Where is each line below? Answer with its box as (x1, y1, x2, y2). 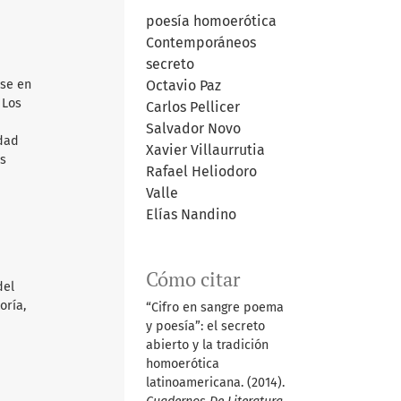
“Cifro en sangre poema (145, 299, 284, 315)
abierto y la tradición (145, 337, 269, 353)
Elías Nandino (145, 205, 236, 223)
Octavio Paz (145, 76, 221, 94)
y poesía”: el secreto (145, 318, 265, 334)
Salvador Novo (145, 119, 241, 137)
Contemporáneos (145, 33, 256, 51)
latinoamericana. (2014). (145, 374, 285, 390)
